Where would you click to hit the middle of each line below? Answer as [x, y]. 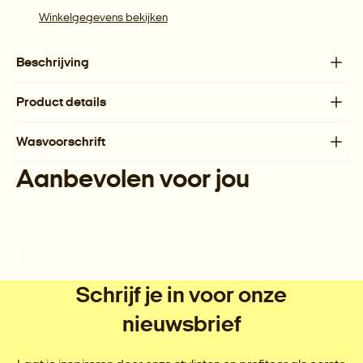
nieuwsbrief [181, 324]
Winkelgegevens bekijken [103, 18]
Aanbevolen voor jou [133, 179]
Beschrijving [53, 62]
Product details [61, 102]
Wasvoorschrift [61, 142]
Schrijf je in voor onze [181, 295]
